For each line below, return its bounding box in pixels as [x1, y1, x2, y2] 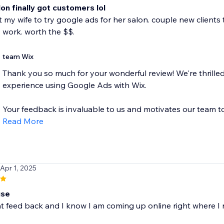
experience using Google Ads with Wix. [2, 80, 146, 90]
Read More [2, 116, 43, 126]
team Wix [2, 52, 33, 61]
